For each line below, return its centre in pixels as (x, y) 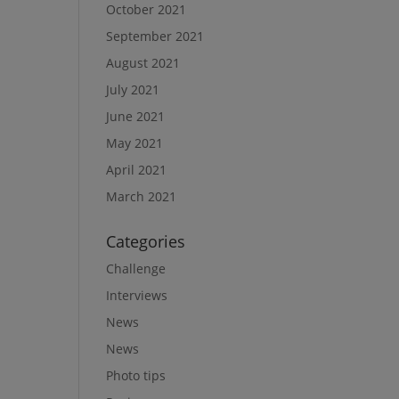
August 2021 (143, 63)
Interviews (137, 296)
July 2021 (133, 90)
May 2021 (135, 143)
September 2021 (155, 37)
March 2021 (142, 197)
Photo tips (136, 376)
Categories (146, 242)
